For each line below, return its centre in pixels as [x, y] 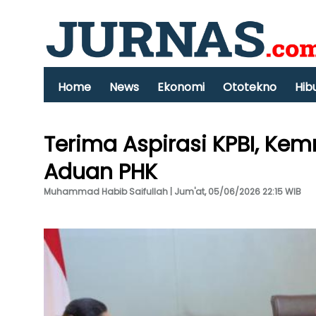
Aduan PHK [101, 172]
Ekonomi [181, 87]
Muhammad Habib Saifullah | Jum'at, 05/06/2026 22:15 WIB [172, 192]
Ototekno [250, 87]
